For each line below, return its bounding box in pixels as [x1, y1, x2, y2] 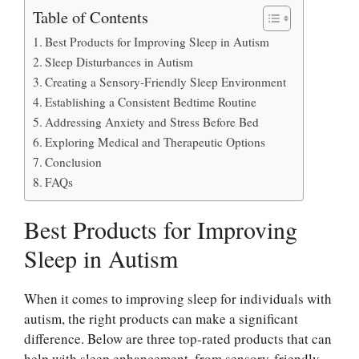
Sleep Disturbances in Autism [45, 54, 194, 70]
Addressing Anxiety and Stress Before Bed [45, 114, 260, 130]
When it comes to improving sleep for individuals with [24, 289, 332, 308]
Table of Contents [33, 5, 148, 28]
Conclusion [45, 154, 103, 170]
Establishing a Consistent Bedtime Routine [45, 94, 257, 110]
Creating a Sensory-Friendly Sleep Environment [45, 74, 287, 90]
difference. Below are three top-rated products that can [24, 329, 332, 348]
